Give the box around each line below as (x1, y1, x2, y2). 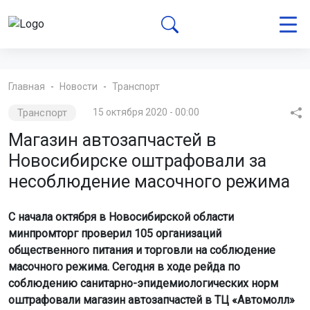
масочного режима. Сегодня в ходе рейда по (8, 260, 240, 273)
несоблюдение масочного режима (8, 172, 290, 192)
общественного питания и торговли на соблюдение (8, 244, 275, 257)
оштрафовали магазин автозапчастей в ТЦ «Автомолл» (8, 293, 295, 307)
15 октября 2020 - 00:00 (92, 107, 199, 118)
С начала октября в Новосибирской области (8, 210, 234, 224)
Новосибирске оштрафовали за (8, 151, 266, 171)
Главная (8, 81, 45, 92)
